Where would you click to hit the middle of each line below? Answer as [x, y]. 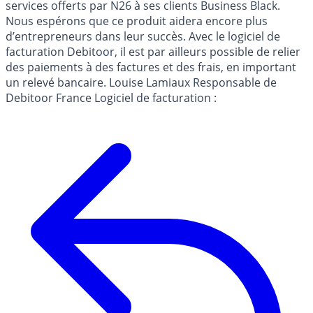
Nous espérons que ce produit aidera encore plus [137, 21]
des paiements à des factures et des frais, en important [151, 67]
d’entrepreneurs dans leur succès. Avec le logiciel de [143, 37]
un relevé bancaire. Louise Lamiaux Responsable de [141, 83]
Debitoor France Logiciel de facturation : [111, 98]
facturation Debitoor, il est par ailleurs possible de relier [153, 52]
